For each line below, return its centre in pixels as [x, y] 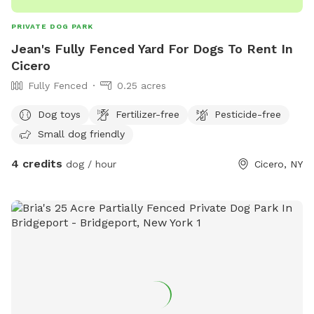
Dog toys [59, 114]
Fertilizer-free [148, 114]
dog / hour [89, 164]
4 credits [37, 164]
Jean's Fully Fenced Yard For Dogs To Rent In [152, 49]
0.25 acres [142, 86]
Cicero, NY [279, 164]
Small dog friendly [81, 134]
